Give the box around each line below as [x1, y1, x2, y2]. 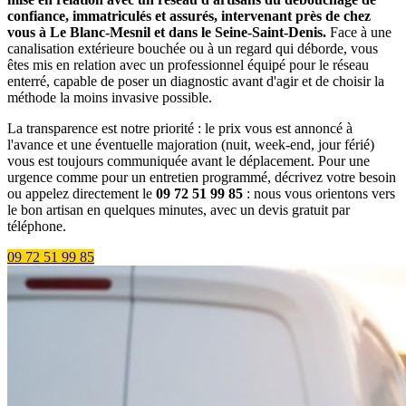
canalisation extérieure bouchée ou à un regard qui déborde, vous [7, 41, 378, 57]
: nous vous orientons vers [243, 186, 395, 202]
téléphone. [7, 218, 66, 235]
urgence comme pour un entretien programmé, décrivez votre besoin [7, 169, 396, 186]
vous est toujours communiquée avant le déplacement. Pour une [7, 153, 370, 169]
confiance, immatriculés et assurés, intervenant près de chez [7, 8, 371, 24]
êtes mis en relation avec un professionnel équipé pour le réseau [7, 57, 369, 73]
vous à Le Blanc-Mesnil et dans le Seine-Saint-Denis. [7, 24, 326, 41]
